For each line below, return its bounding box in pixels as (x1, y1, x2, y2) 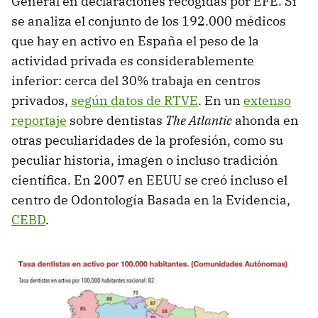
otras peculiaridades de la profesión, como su (11, 132, 283, 149)
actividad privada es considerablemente (11, 53, 254, 70)
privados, (11, 92, 71, 109)
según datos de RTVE (71, 92, 198, 109)
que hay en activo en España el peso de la (11, 33, 259, 50)
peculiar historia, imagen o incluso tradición (11, 152, 278, 169)
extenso (243, 92, 291, 109)
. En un (198, 92, 243, 109)
